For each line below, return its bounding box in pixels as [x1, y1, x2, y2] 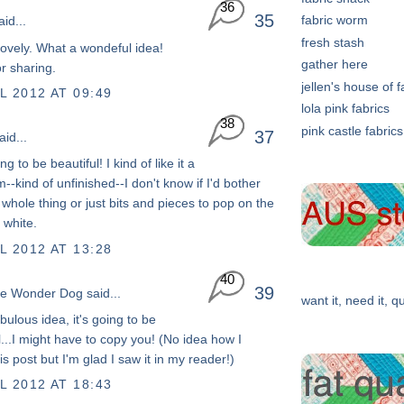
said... [83, 286, 121, 301]
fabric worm [301, 13, 368, 28]
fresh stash [301, 34, 364, 50]
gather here [301, 57, 368, 72]
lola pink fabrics [301, 101, 390, 116]
